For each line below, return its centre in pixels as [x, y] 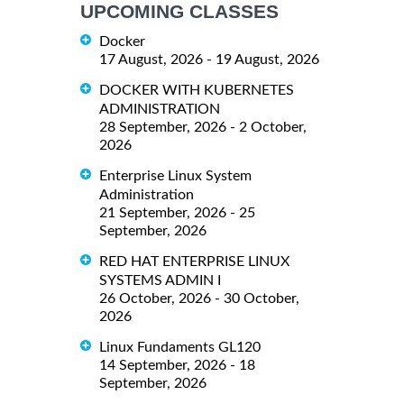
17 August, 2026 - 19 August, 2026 [209, 60]
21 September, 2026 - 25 [177, 213]
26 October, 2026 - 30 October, [199, 298]
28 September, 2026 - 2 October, [203, 128]
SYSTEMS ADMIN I [160, 280]
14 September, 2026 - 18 [177, 365]
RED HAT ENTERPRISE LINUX [194, 261]
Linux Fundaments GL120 [180, 347]
